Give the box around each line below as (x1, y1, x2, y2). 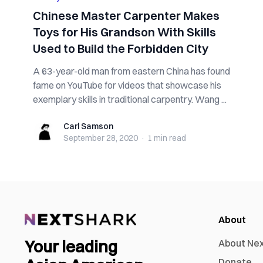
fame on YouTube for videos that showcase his (33, 79, 221, 91)
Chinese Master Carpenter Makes (33, 8, 220, 23)
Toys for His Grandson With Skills (33, 25, 216, 39)
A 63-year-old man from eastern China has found (33, 65, 230, 77)
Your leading (25, 237, 117, 257)
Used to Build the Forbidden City (33, 41, 208, 56)
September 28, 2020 (63, 133, 138, 143)
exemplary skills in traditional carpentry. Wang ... (33, 93, 227, 105)
